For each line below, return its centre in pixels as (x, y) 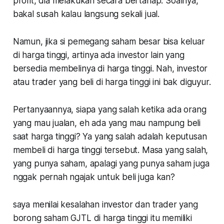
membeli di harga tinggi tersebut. (77, 150)
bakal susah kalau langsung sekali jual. (88, 14)
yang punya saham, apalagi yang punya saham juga (111, 163)
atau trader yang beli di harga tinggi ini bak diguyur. (112, 82)
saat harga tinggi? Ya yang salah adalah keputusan (110, 136)
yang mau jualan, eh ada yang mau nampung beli (107, 123)
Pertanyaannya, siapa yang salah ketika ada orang (109, 109)
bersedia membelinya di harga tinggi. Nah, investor (110, 68)
